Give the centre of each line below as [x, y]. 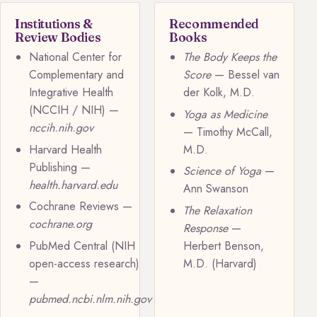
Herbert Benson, [224, 246]
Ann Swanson [216, 189]
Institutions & [54, 23]
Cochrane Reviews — [81, 207]
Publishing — [60, 167]
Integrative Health [71, 93]
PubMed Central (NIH [82, 246]
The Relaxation [218, 210]
